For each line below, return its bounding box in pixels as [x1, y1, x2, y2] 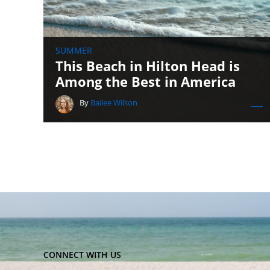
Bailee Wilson [90, 97, 137, 108]
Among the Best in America [55, 72, 236, 90]
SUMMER [55, 45, 92, 56]
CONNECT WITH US [43, 249, 121, 260]
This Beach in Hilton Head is [55, 57, 240, 75]
